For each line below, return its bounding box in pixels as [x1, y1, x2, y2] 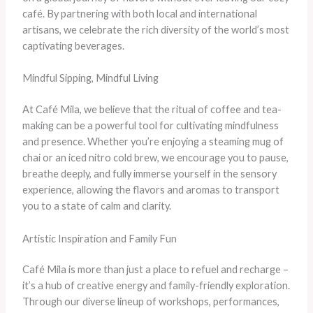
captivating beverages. [22, 39, 124, 52]
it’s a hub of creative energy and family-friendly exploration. [22, 279, 290, 292]
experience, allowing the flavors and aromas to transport [22, 184, 279, 196]
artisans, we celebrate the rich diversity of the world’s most [22, 23, 289, 36]
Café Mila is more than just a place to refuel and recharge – [22, 263, 289, 276]
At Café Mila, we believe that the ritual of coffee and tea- [22, 103, 282, 116]
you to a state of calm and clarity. [22, 200, 171, 212]
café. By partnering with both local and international [22, 7, 257, 20]
